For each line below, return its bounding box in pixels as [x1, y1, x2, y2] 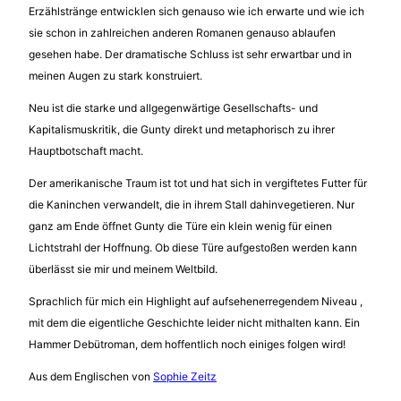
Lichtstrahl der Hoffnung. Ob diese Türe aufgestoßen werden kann [29, 240, 357, 254]
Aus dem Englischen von [29, 369, 153, 383]
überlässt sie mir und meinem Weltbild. [29, 261, 218, 276]
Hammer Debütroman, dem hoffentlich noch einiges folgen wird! [29, 337, 346, 351]
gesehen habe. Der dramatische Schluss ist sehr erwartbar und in [29, 47, 352, 61]
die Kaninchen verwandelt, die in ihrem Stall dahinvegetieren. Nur [29, 197, 354, 211]
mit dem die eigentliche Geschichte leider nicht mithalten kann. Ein [29, 315, 360, 329]
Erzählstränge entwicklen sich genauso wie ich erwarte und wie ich [29, 4, 364, 18]
